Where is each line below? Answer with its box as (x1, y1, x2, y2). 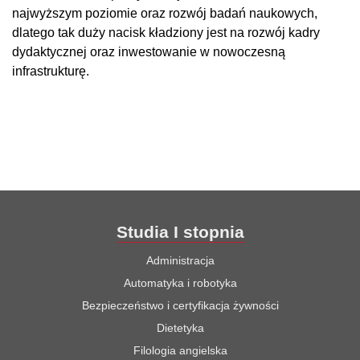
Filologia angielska (133, 344, 227, 358)
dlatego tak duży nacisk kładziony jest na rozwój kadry (12, 26, 320, 40)
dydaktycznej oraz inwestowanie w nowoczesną (12, 45, 285, 59)
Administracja (145, 254, 215, 268)
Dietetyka (156, 321, 204, 335)
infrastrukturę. (12, 64, 89, 79)
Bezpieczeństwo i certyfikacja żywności (81, 299, 279, 313)
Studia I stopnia (116, 223, 244, 242)
